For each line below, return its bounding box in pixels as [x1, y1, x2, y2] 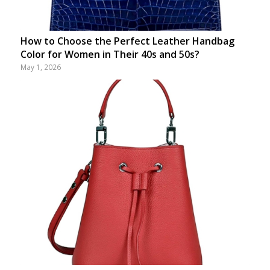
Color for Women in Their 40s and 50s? [20, 48, 199, 61]
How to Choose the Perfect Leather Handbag [20, 34, 234, 48]
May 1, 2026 [20, 62, 61, 72]
